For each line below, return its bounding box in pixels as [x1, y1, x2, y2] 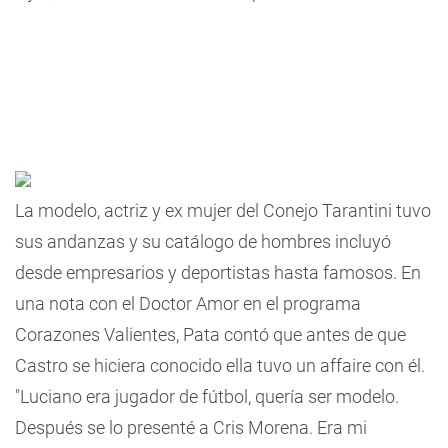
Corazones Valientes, [15, 324, 183, 345]
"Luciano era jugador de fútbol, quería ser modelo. [15, 386, 399, 407]
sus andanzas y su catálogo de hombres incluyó [15, 231, 391, 252]
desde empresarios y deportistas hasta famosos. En [15, 262, 421, 283]
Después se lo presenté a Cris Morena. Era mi [15, 417, 367, 438]
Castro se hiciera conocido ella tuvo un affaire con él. [15, 355, 425, 376]
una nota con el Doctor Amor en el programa [15, 293, 361, 314]
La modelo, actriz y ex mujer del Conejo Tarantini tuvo [15, 200, 431, 221]
